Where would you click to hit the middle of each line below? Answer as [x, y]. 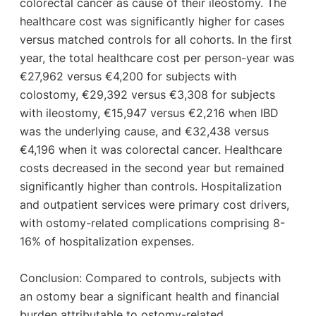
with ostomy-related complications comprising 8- [152, 223]
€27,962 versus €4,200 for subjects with [128, 76]
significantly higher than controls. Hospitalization [150, 186]
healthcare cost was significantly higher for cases [152, 21]
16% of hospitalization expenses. [107, 241]
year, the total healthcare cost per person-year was [157, 57]
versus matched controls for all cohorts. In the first [156, 39]
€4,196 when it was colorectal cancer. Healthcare [151, 149]
